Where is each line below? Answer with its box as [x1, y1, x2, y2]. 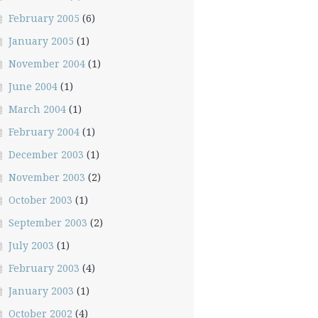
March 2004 [8, 102, 66, 116]
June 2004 [8, 79, 57, 93]
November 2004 [8, 57, 85, 70]
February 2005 [8, 11, 79, 25]
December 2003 [8, 148, 84, 161]
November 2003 [8, 170, 85, 184]
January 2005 [8, 34, 74, 48]
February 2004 [8, 125, 79, 138]
